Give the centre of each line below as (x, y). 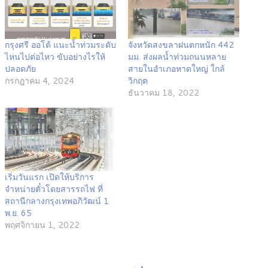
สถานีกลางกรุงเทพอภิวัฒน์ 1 (57, 201)
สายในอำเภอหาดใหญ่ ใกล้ (176, 68)
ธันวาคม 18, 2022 (164, 92)
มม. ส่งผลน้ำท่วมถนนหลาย (177, 57)
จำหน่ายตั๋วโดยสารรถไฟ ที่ (54, 189)
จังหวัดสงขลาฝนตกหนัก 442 (181, 45)
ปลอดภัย (20, 68)
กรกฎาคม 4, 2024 (39, 80)
